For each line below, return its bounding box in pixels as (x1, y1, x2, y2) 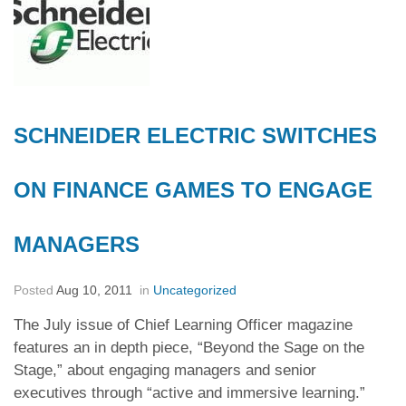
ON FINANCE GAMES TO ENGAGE (14, 178, 372, 202)
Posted (14, 283, 56, 297)
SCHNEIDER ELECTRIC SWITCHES (14, 123, 377, 148)
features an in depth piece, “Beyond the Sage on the (14, 339, 364, 356)
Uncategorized (153, 283, 237, 297)
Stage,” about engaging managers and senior (14, 362, 316, 379)
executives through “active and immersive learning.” (14, 384, 365, 401)
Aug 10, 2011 (56, 283, 136, 297)
